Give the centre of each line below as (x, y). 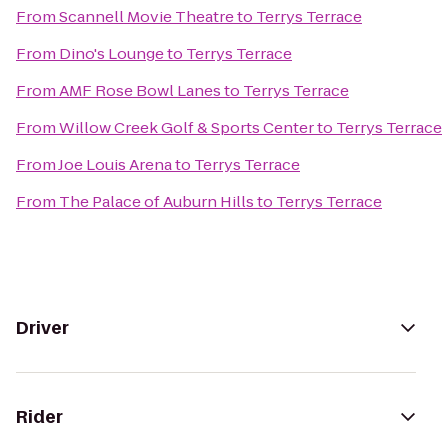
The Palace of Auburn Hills (156, 201)
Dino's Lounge (111, 53)
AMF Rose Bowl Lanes (140, 90)
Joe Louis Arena (115, 164)
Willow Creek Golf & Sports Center (186, 127)
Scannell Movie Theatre (146, 16)
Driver (42, 328)
